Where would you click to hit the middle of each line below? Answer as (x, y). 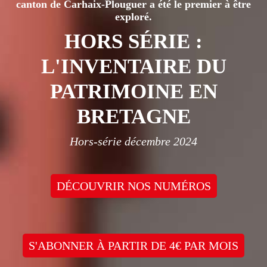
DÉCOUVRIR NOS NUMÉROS (133, 186)
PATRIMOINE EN (133, 91)
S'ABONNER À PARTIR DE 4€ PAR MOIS (133, 245)
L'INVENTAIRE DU (133, 66)
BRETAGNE (133, 116)
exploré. (133, 16)
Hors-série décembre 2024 (133, 141)
